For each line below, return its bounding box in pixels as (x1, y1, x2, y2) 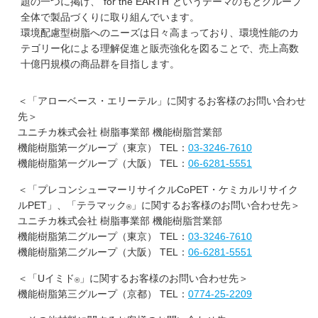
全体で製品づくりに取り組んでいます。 (21, 11, 199, 23)
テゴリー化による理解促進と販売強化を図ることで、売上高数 (21, 43, 299, 54)
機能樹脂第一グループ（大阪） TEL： (18, 158, 188, 169)
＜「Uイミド (18, 273, 75, 284)
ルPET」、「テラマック (18, 199, 126, 211)
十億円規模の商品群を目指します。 (21, 58, 180, 70)
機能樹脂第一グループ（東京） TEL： (18, 142, 188, 153)
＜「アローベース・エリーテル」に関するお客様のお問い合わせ (18, 95, 306, 106)
